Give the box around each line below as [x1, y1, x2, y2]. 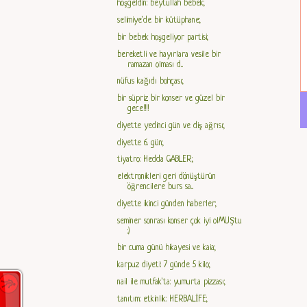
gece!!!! [127, 104, 149, 114]
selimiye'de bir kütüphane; [117, 16, 201, 26]
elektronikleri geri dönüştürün [117, 172, 217, 182]
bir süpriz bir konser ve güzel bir [117, 94, 225, 104]
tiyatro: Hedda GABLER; [117, 155, 194, 165]
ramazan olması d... [127, 60, 184, 70]
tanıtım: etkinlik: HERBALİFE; [117, 294, 208, 304]
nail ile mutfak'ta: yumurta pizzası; [117, 277, 226, 287]
